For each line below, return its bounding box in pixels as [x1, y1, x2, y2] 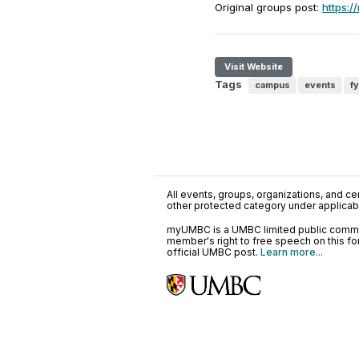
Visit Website [224, 61, 283, 72]
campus [255, 79, 290, 91]
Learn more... [260, 246, 323, 258]
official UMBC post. [167, 246, 260, 258]
